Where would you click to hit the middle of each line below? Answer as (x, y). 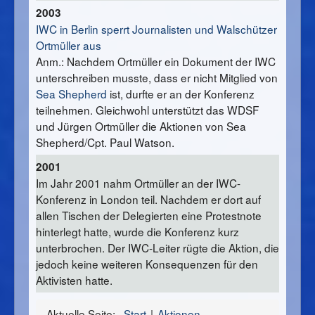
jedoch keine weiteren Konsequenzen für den (147, 264)
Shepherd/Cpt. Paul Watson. (105, 142)
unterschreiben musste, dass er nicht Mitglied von (157, 78)
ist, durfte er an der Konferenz (182, 94)
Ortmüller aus (69, 45)
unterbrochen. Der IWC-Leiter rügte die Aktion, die (157, 248)
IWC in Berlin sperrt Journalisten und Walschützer (156, 29)
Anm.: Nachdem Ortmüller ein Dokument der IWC (156, 62)
